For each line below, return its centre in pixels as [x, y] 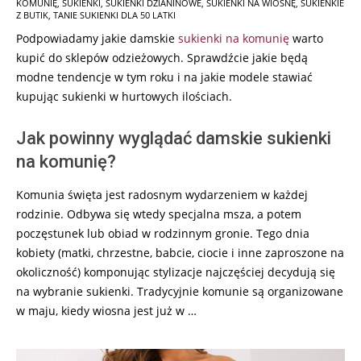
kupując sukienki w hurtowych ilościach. [124, 96]
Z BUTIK [32, 15]
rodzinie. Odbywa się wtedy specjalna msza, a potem [159, 214]
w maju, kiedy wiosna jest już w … [106, 310]
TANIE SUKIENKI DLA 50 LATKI [114, 15]
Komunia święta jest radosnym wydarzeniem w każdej [162, 194]
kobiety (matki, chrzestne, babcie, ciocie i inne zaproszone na [180, 252]
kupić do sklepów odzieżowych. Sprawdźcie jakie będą [162, 57]
